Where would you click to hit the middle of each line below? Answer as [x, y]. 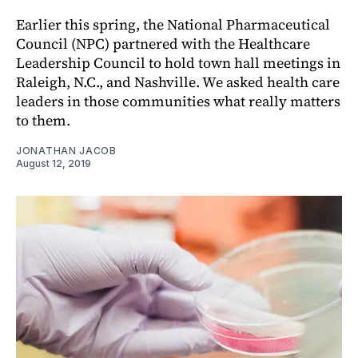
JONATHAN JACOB [66, 150]
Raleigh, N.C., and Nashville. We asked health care [178, 82]
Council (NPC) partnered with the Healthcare [163, 43]
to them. [43, 120]
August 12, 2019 [54, 163]
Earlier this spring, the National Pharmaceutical [173, 24]
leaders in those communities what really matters [178, 101]
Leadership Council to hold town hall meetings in [178, 62]
